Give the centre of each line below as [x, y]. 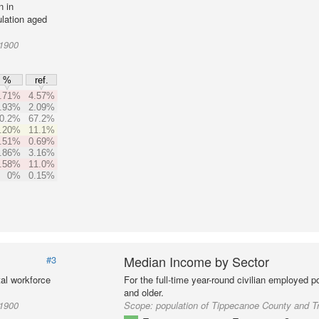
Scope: [140, 305]
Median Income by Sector [197, 261]
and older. [144, 292]
